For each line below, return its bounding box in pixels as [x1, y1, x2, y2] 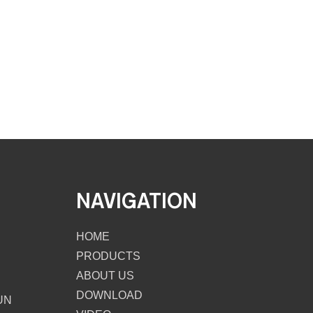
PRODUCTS [76, 250, 140, 262]
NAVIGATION [76, 188, 197, 213]
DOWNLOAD [76, 289, 143, 301]
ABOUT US [76, 270, 134, 282]
